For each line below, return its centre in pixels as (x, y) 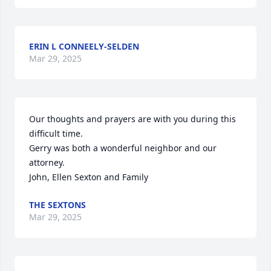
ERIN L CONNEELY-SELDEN (84, 46)
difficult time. (56, 133)
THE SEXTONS (57, 205)
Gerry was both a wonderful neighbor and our (123, 148)
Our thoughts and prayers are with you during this (132, 119)
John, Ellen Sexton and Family (89, 177)
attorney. (47, 162)
